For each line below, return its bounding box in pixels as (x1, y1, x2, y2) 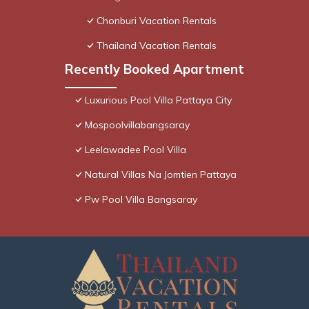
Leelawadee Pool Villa (85, 143, 186, 157)
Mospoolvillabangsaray (85, 119, 190, 132)
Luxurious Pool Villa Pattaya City (85, 94, 232, 107)
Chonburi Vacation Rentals (97, 14, 217, 28)
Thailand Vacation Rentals (97, 39, 217, 52)
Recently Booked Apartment (65, 61, 244, 78)
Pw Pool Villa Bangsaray (85, 193, 197, 206)
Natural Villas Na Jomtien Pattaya (85, 168, 237, 181)
